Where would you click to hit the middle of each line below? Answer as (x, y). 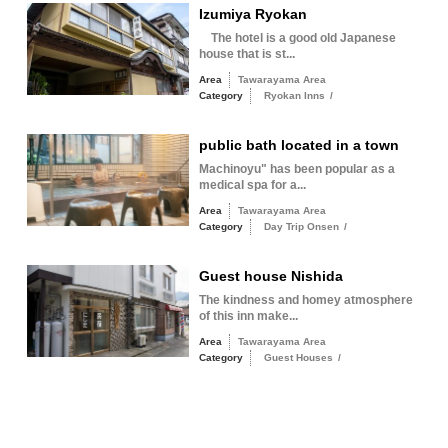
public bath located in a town (298, 145)
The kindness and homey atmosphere (305, 300)
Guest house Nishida (270, 276)
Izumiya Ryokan (252, 14)
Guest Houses (298, 357)
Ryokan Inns (294, 95)
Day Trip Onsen (301, 226)
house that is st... (246, 54)
